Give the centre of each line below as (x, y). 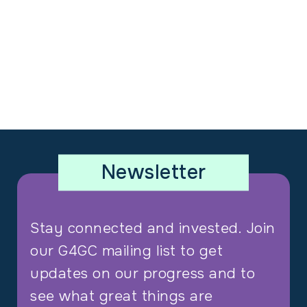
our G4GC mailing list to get (127, 250)
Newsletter (153, 173)
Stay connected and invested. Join (153, 228)
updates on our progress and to (143, 273)
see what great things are (122, 296)
